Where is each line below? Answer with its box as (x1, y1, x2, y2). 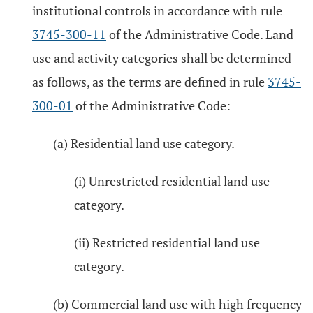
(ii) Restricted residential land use (74, 234, 260, 251)
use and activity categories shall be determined (32, 50, 291, 66)
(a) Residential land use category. (53, 135, 235, 152)
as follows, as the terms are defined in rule (32, 73, 268, 90)
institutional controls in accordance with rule (32, 2, 282, 19)
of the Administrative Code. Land (106, 26, 293, 43)
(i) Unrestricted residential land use (74, 173, 270, 189)
